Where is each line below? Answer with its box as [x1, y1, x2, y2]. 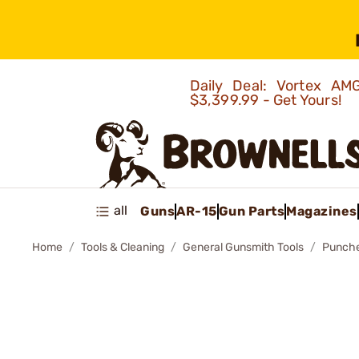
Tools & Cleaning [81, 240, 164, 254]
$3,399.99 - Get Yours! [189, 91, 345, 109]
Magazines [286, 203, 357, 219]
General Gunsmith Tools [183, 240, 304, 254]
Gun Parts [218, 203, 284, 219]
